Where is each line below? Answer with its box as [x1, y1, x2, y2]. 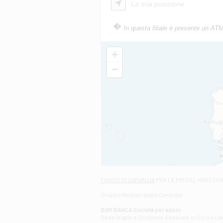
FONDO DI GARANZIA [101, 176, 155, 183]
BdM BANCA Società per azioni [101, 206, 181, 213]
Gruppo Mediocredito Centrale [101, 191, 182, 198]
